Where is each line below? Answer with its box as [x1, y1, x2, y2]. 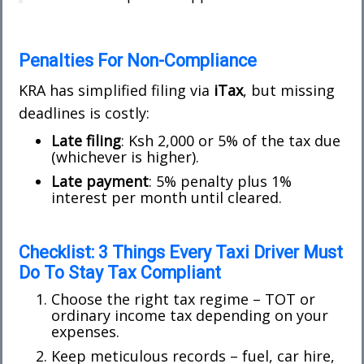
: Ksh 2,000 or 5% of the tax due [121, 130, 340, 150]
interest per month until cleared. [51, 187, 282, 207]
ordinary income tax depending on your [51, 305, 328, 325]
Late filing [51, 130, 121, 150]
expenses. [51, 321, 119, 341]
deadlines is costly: [19, 102, 149, 123]
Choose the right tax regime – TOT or [51, 288, 315, 309]
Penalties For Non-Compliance [19, 50, 257, 71]
